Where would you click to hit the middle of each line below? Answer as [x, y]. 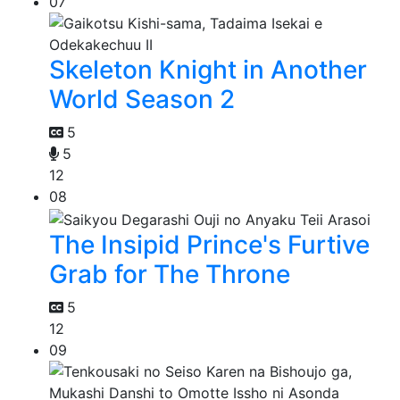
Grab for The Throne [170, 275]
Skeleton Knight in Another [208, 70]
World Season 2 [142, 100]
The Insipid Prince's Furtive [209, 245]
